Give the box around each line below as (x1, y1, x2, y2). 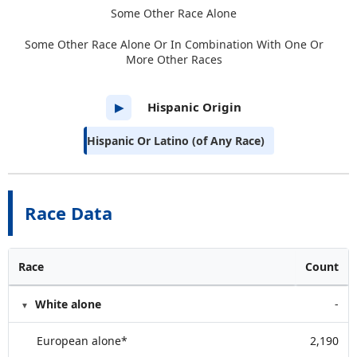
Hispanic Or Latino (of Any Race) (86, 133, 265, 148)
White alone (35, 296, 101, 312)
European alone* (37, 333, 127, 348)
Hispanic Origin (147, 99, 241, 115)
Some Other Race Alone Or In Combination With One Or (24, 37, 324, 52)
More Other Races (125, 52, 222, 67)
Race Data (25, 201, 112, 225)
